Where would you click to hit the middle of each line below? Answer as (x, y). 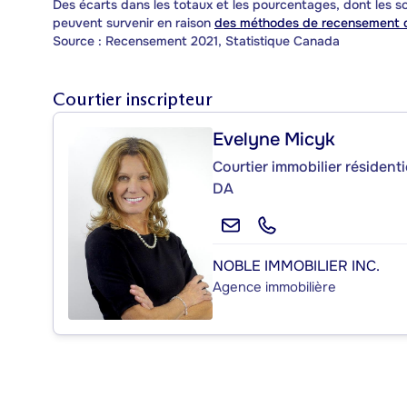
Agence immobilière (274, 287)
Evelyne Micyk (274, 139)
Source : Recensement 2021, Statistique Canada (196, 40)
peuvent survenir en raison (134, 22)
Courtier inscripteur (133, 99)
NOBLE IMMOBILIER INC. (296, 265)
